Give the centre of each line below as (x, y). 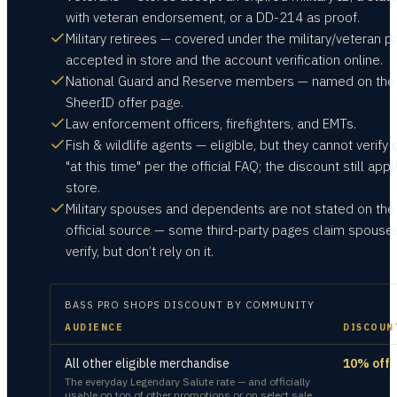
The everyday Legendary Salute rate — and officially (187, 381)
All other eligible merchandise (147, 363)
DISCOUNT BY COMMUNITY (237, 305)
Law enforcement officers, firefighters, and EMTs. (211, 124)
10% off (366, 363)
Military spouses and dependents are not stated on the (230, 209)
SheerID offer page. (125, 102)
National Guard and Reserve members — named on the (230, 81)
